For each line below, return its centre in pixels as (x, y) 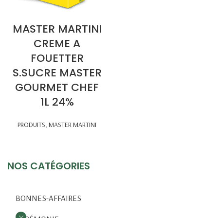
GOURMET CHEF (57, 87)
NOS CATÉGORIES (49, 166)
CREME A (57, 44)
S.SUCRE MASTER (57, 73)
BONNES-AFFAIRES (48, 198)
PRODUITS (31, 125)
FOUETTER (57, 58)
